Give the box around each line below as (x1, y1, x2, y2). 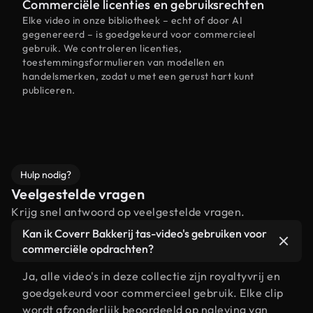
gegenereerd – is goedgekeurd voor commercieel (22, 28, 256, 41)
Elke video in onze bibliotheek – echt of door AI (22, 14, 242, 27)
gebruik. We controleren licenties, (22, 42, 182, 54)
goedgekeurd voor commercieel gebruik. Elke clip (22, 286, 284, 300)
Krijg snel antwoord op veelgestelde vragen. (11, 205, 245, 219)
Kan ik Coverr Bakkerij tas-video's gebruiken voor (22, 226, 267, 240)
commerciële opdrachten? (22, 242, 154, 256)
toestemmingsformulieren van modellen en (22, 56, 225, 68)
